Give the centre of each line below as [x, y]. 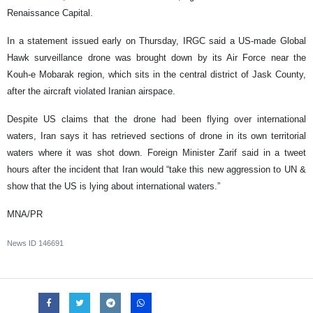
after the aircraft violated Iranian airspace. [91, 92]
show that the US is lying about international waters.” [114, 187]
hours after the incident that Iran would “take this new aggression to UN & [156, 170]
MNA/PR [25, 214]
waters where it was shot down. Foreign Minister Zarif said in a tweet [156, 153]
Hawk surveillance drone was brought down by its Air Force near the [156, 58]
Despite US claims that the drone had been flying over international [156, 119]
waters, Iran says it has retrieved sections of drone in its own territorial [156, 136]
